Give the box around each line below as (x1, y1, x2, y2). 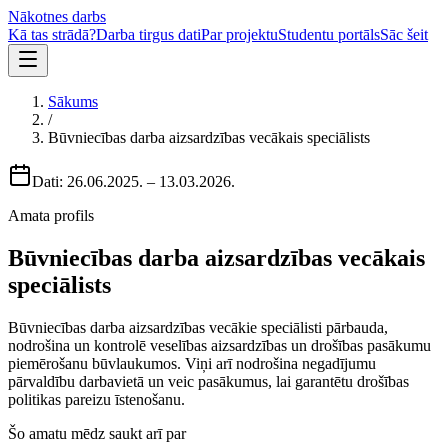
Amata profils (8, 207, 94, 224)
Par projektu (201, 26, 278, 43)
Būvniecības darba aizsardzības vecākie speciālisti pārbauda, (8, 318, 388, 336)
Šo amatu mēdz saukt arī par (8, 424, 186, 442)
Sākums (48, 93, 98, 110)
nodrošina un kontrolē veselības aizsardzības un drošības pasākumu (8, 336, 431, 354)
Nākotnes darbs (8, 8, 106, 25)
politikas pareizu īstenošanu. (8, 390, 185, 408)
